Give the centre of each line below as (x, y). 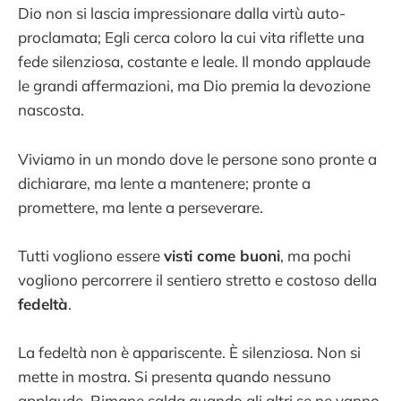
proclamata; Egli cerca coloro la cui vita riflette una (191, 38)
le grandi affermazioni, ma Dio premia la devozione (194, 86)
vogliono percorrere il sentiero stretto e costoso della (197, 279)
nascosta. (51, 110)
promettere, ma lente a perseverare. (141, 207)
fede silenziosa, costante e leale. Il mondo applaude (194, 62)
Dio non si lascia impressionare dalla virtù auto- (182, 13)
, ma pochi (316, 255)
